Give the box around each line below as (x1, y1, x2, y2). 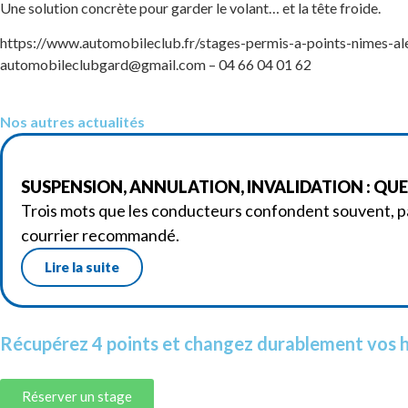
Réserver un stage (22, 387, 132, 404)
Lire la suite (45, 258, 119, 275)
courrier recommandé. (21, 224, 179, 245)
